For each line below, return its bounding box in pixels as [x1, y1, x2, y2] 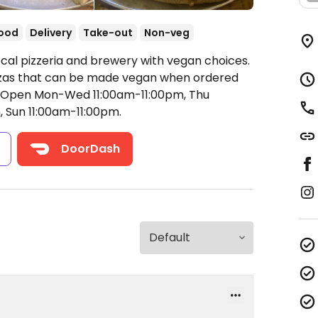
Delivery [30, 26, 72, 40]
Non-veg [144, 26, 190, 40]
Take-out [83, 26, 133, 40]
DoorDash [61, 141, 121, 157]
